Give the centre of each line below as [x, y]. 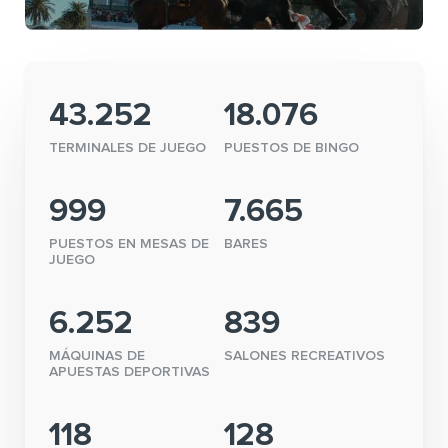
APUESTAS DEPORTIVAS [129, 372]
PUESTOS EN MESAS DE [129, 244]
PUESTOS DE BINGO [291, 148]
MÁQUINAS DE [97, 356]
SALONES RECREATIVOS [304, 356]
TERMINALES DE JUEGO [127, 148]
